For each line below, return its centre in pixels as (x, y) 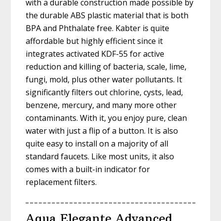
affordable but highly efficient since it (94, 41)
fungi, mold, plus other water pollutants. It (104, 80)
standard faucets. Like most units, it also (100, 157)
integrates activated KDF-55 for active (95, 54)
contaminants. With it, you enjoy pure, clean (107, 118)
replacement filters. (61, 182)
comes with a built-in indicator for (88, 169)
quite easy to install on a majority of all (97, 144)
